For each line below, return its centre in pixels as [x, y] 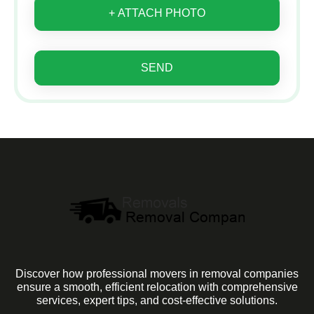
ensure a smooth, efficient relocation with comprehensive [157, 287]
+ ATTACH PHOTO [157, 13]
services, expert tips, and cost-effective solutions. [157, 300]
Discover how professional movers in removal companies [157, 273]
